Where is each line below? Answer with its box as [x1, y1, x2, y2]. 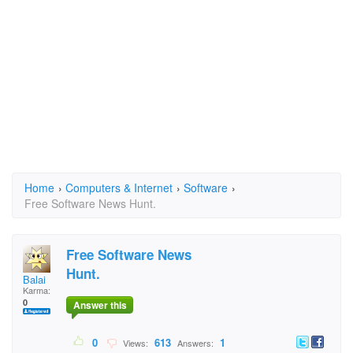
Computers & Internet [65, 180, 173, 195]
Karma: [23, 284, 50, 296]
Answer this [72, 298, 127, 313]
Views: [118, 336, 150, 350]
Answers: [175, 336, 216, 350]
